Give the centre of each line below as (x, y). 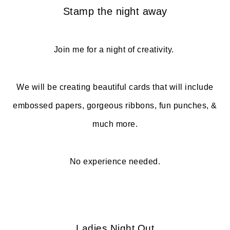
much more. (115, 124)
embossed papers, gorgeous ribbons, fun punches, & (115, 105)
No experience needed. (115, 161)
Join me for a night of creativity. (115, 49)
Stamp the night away (115, 11)
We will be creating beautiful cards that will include (115, 87)
